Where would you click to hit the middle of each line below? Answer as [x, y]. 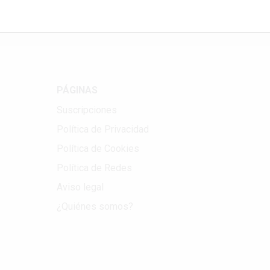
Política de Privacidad [102, 129]
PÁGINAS [77, 90]
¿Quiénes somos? [95, 206]
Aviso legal [80, 187]
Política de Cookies [98, 148]
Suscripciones [86, 110]
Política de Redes [94, 168]
